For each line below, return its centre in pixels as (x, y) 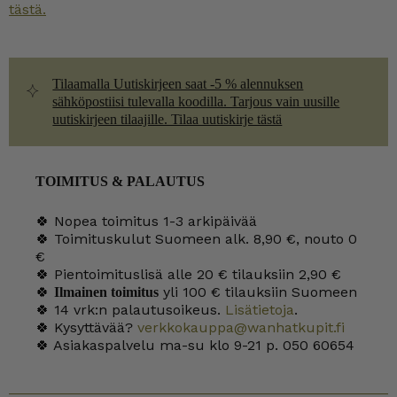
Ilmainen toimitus (106, 292)
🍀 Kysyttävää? (86, 327)
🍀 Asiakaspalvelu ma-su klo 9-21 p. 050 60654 (195, 345)
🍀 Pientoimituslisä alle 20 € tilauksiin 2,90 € (188, 274)
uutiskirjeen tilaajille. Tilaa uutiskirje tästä (167, 119)
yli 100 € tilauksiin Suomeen (258, 292)
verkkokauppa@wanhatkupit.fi (241, 327)
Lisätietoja (257, 310)
